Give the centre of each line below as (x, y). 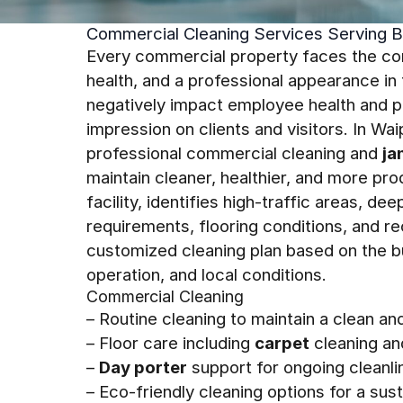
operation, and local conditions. (206, 274)
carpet (282, 343)
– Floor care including (170, 343)
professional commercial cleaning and (234, 153)
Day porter (143, 367)
